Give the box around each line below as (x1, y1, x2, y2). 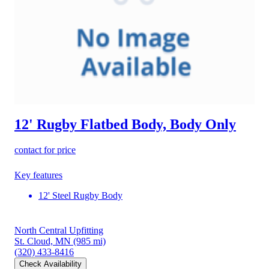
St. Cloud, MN (14, 235, 71, 246)
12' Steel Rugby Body (38, 190, 122, 201)
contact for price (14, 144, 76, 155)
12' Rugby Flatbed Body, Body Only (14, 116, 236, 132)
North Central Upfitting (14, 225, 103, 235)
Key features (14, 169, 62, 180)
